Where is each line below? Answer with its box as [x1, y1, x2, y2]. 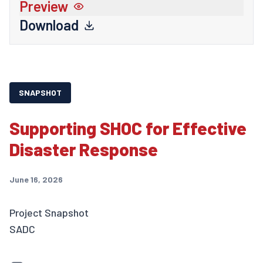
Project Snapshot [9, 205, 89, 219]
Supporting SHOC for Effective [9, 117, 247, 139]
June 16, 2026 [9, 174, 63, 184]
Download [19, 16, 79, 33]
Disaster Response [9, 138, 158, 160]
